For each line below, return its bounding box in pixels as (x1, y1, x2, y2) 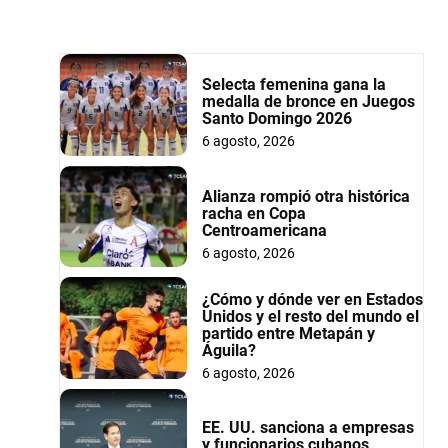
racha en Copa (201, 203, 306, 223)
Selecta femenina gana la (201, 74, 386, 94)
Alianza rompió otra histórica (201, 186, 410, 206)
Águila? (201, 340, 256, 360)
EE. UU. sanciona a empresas (201, 418, 414, 438)
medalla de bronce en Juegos (201, 91, 415, 111)
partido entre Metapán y (201, 323, 375, 343)
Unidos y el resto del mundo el (201, 306, 419, 326)
